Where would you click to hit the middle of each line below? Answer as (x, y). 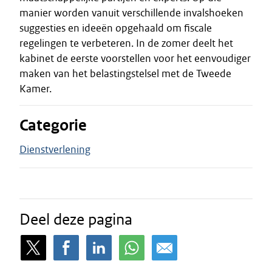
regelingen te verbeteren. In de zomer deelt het (126, 43)
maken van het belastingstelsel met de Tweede (125, 73)
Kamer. (36, 89)
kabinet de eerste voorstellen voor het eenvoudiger (135, 58)
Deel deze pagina (76, 219)
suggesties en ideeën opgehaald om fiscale (116, 28)
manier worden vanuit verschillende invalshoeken (131, 13)
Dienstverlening (55, 149)
